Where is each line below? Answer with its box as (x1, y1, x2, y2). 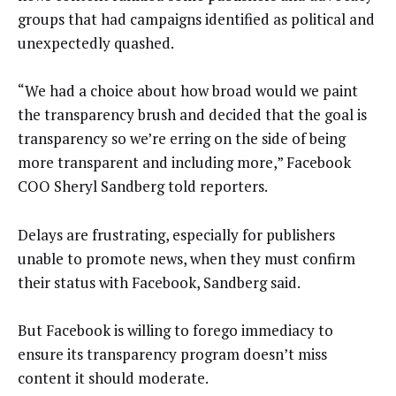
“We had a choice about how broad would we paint (18, 80, 358, 102)
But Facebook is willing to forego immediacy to (18, 320, 333, 341)
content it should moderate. (18, 368, 209, 389)
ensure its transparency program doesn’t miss (18, 344, 327, 365)
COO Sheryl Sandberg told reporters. (18, 176, 268, 197)
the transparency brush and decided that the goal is (18, 104, 367, 126)
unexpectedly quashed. (18, 32, 174, 53)
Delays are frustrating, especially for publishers (18, 224, 335, 245)
